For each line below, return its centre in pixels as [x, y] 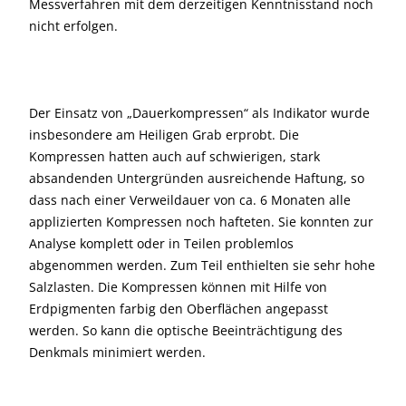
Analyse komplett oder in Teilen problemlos [161, 244]
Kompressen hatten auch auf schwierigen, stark [174, 157]
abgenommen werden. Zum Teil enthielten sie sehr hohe [202, 266]
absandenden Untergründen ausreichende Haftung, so [197, 179]
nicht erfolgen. [73, 26]
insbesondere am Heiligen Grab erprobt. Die [164, 135]
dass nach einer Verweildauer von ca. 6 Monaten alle [190, 200]
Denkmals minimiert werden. [117, 353]
